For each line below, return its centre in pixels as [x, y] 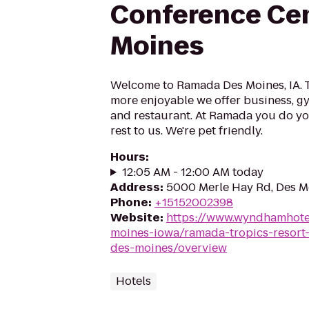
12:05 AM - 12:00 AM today [192, 172]
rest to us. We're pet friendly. [187, 131]
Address [135, 187]
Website [135, 218]
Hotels [133, 281]
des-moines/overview [169, 248]
